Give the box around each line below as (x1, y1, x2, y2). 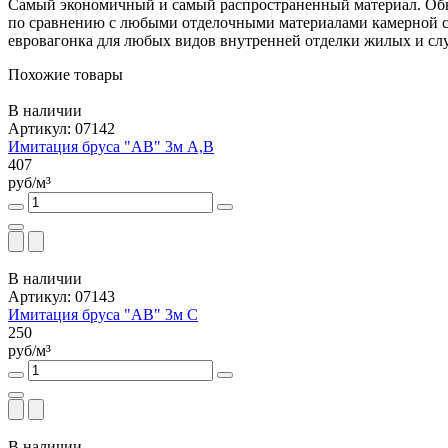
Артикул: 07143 (8, 288, 115, 306)
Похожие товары (8, 66, 123, 84)
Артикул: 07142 (8, 120, 115, 138)
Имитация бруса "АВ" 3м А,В (8, 138, 214, 156)
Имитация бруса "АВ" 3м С (8, 306, 198, 324)
